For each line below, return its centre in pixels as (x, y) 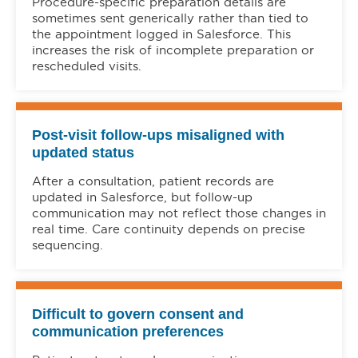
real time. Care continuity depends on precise (169, 229)
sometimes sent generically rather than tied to (170, 18)
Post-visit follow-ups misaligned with (158, 135)
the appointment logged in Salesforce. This (161, 34)
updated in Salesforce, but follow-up (142, 197)
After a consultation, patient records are (153, 181)
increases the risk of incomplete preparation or (173, 50)
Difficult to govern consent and (138, 314)
